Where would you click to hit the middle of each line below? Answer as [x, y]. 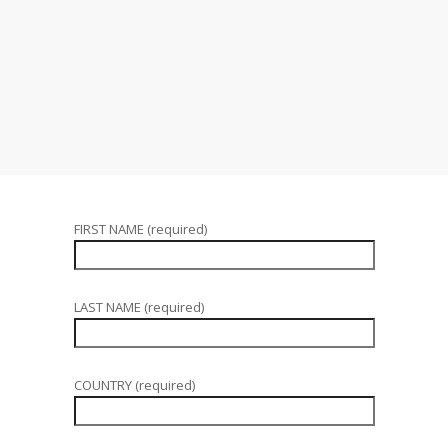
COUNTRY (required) [134, 385]
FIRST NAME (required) [140, 229]
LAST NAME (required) [139, 307]
